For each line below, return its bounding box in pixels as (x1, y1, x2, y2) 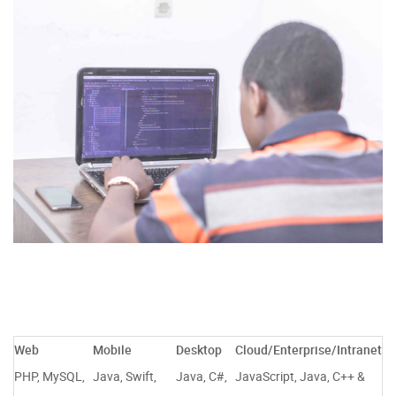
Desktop (176, 340, 222, 358)
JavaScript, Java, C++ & (235, 367, 365, 385)
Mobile (93, 340, 132, 358)
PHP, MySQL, (14, 367, 85, 385)
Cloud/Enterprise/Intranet (235, 340, 382, 358)
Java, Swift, (93, 367, 156, 385)
